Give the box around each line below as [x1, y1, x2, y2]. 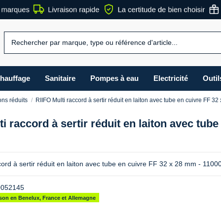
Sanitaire [44, 74, 75, 83]
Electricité [153, 74, 188, 83]
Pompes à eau [90, 74, 139, 83]
